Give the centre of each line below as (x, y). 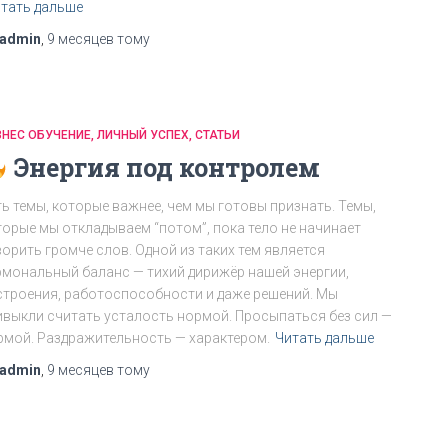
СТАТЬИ (217, 135)
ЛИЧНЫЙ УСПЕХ (143, 135)
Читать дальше (324, 338)
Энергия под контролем (163, 167)
